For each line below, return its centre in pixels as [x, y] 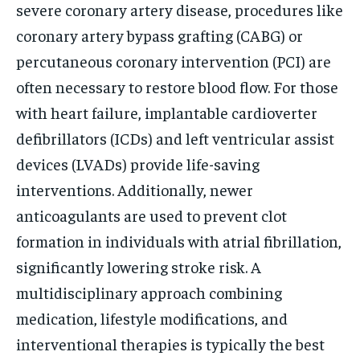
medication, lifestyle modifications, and [152, 317]
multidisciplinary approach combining [149, 292]
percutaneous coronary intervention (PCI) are [174, 60]
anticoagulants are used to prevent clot [151, 215]
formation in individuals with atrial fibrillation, [179, 240]
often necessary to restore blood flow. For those [177, 86]
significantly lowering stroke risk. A [139, 266]
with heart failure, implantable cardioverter [167, 112]
